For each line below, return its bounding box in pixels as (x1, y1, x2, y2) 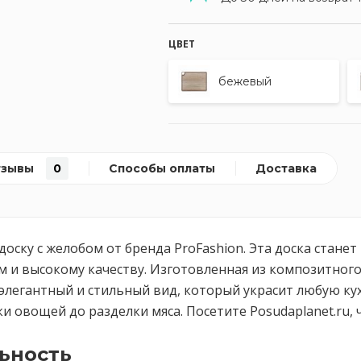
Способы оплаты (109, 161, 215, 176)
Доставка (255, 161, 317, 176)
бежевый (218, 74, 272, 89)
